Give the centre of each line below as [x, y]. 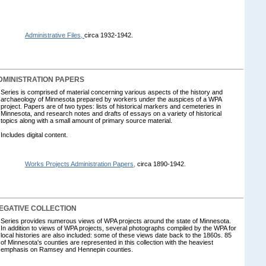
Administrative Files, [55, 35]
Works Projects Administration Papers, [80, 164]
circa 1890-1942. [161, 164]
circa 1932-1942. [109, 35]
